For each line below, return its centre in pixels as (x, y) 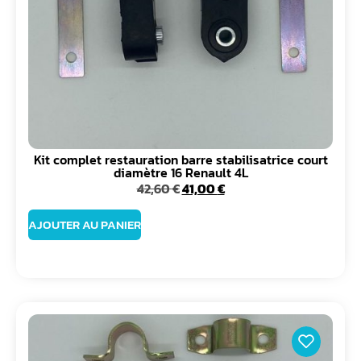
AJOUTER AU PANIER (85, 225)
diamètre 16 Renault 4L (180, 173)
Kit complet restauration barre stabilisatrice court (180, 160)
